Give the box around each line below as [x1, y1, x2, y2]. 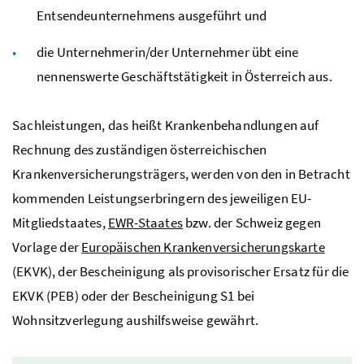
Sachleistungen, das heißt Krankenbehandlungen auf [12, 115, 319, 134]
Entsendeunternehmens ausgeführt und [37, 6, 267, 24]
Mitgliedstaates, [12, 213, 108, 232]
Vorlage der [12, 237, 82, 256]
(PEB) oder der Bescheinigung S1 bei [43, 286, 255, 305]
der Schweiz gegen [210, 213, 322, 232]
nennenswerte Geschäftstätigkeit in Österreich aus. [37, 67, 332, 85]
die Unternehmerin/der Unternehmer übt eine [37, 42, 299, 61]
